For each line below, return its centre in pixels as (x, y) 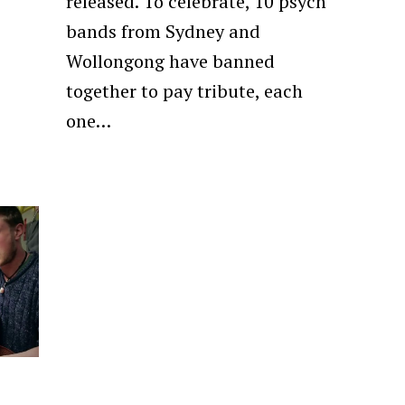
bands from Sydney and (164, 31)
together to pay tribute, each (185, 90)
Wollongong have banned (171, 61)
